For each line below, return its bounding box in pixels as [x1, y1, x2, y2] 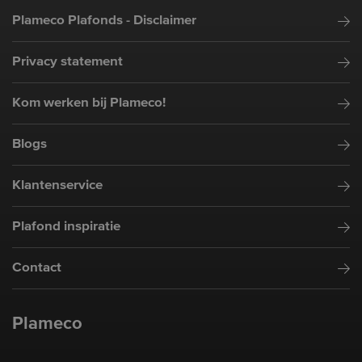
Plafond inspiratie [12, 219, 120, 234]
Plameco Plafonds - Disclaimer [12, 13, 196, 27]
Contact [12, 260, 61, 275]
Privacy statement [12, 54, 123, 69]
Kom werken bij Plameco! [12, 95, 166, 110]
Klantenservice [12, 178, 103, 192]
